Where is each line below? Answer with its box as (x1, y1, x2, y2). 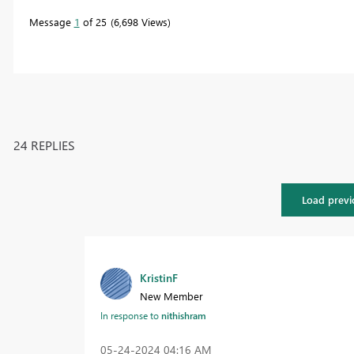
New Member (139, 288, 203, 303)
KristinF (139, 269, 178, 285)
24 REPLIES (13, 136, 75, 153)
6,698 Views (113, 15, 168, 29)
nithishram (160, 308, 206, 322)
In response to (100, 308, 161, 322)
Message (28, 15, 74, 29)
